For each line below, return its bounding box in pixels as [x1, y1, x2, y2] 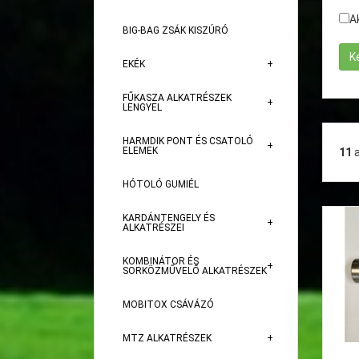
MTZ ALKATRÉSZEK [123, 333, 212, 344]
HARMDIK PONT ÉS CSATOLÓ [123, 135, 253, 147]
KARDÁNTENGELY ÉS [123, 212, 215, 224]
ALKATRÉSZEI [123, 222, 184, 233]
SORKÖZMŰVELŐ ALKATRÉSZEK [123, 265, 267, 276]
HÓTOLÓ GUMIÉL [123, 179, 199, 190]
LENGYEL [123, 102, 162, 113]
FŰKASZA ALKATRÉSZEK [123, 92, 232, 103]
